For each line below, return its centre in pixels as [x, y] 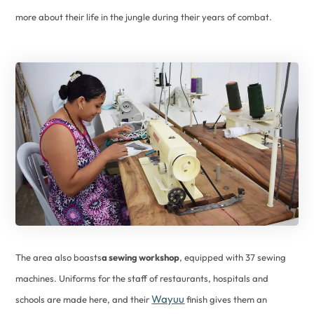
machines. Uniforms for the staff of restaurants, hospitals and [142, 279]
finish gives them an [226, 300]
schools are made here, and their [84, 300]
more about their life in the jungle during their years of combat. [144, 17]
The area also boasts [59, 258]
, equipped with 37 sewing [233, 258]
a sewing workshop [141, 258]
